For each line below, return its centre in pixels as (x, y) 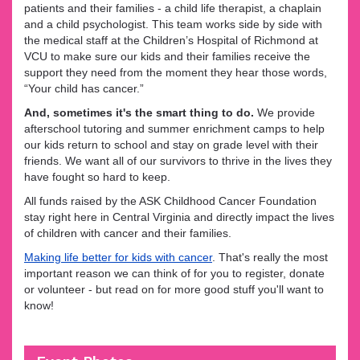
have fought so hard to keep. (97, 176)
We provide (286, 112)
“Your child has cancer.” (84, 88)
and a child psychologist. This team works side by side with (173, 24)
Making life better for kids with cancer (118, 257)
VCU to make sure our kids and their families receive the (167, 56)
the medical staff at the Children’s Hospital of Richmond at (171, 40)
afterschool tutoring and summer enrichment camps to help (174, 128)
